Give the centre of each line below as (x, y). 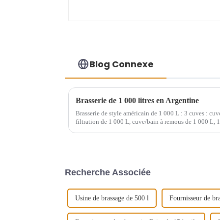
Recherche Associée (108, 172)
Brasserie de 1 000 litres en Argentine (137, 100)
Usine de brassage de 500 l (112, 198)
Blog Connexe (122, 64)
